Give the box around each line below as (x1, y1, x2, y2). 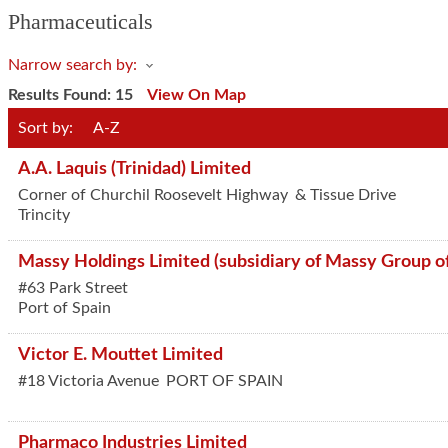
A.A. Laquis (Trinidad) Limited (18, 160, 251, 177)
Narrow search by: (8, 57, 137, 73)
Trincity (18, 207, 70, 223)
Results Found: (8, 87, 115, 103)
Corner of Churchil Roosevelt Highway (18, 187, 288, 203)
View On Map (147, 87, 246, 103)
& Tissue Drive (295, 187, 396, 203)
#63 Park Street (18, 280, 128, 296)
